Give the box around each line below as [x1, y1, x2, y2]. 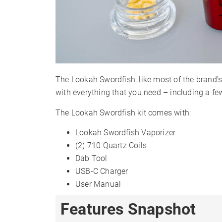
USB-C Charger [75, 166, 128, 176]
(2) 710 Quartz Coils [75, 141, 147, 150]
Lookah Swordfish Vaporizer [75, 128, 176, 137]
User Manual [75, 179, 123, 189]
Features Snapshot [60, 200, 200, 219]
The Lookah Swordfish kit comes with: [55, 108, 191, 117]
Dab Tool [75, 154, 110, 163]
